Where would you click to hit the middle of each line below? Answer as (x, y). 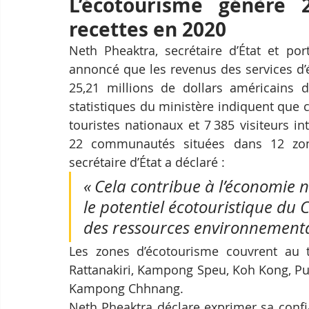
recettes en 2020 (148, 29)
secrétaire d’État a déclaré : (147, 162)
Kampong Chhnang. (126, 288)
